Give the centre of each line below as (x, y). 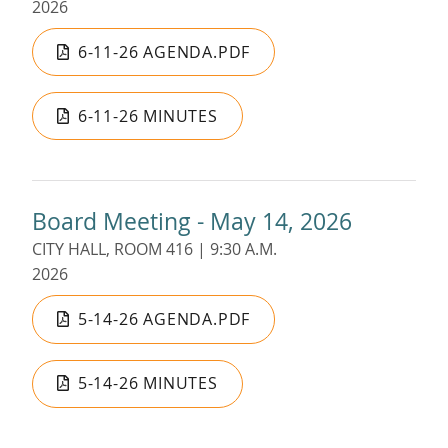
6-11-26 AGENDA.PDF (164, 51)
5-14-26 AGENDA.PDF (164, 318)
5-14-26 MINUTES (147, 383)
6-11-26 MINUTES (147, 115)
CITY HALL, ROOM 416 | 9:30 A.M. (154, 249)
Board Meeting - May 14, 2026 (192, 221)
